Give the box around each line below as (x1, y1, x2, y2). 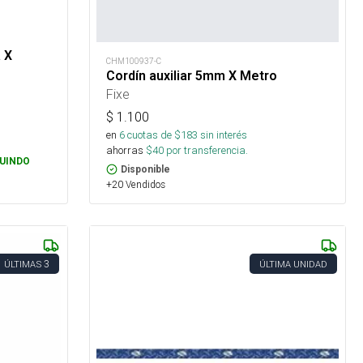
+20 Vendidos (106, 178, 166, 191)
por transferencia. (164, 143, 249, 158)
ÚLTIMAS (4, 258, 42, 271)
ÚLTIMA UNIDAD (258, 258, 327, 271)
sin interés (200, 128, 248, 143)
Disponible (121, 164, 171, 176)
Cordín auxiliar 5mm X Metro (106, 68, 278, 84)
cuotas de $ (125, 128, 181, 143)
